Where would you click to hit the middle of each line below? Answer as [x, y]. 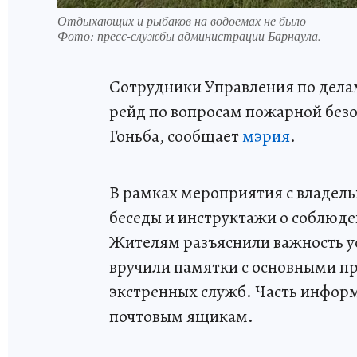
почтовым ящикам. [181, 316]
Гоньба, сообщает [176, 136]
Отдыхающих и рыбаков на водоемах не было [182, 20]
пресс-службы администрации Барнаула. [209, 35]
